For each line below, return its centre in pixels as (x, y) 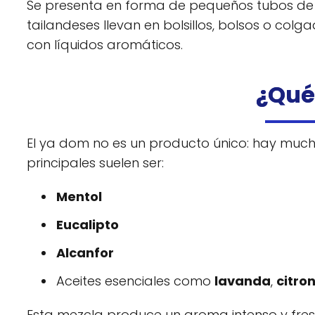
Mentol (79, 197)
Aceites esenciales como (135, 281)
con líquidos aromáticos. (105, 45)
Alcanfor (85, 253)
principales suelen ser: (95, 163)
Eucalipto (88, 225)
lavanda (243, 281)
